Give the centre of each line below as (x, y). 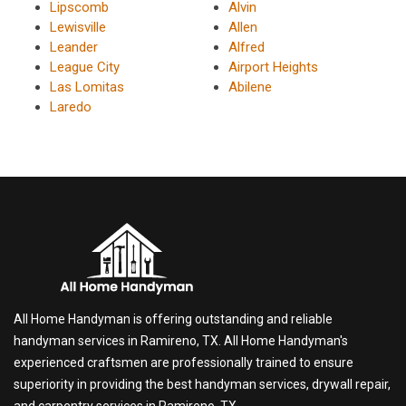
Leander (74, 47)
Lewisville (78, 27)
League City (85, 67)
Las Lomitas (87, 87)
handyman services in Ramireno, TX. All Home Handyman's (181, 340)
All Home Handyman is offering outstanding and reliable (173, 319)
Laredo (71, 106)
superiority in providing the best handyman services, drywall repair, (202, 384)
